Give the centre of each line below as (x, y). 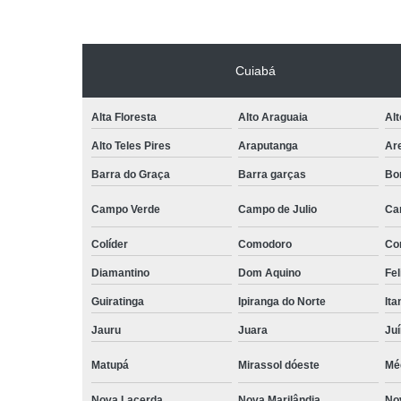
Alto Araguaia (273, 117)
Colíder (110, 244)
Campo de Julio (277, 209)
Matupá (110, 365)
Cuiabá (255, 70)
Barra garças (272, 174)
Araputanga (268, 145)
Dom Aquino (269, 273)
